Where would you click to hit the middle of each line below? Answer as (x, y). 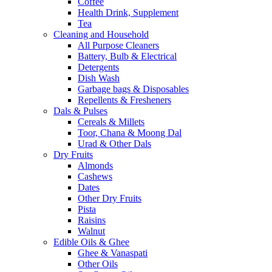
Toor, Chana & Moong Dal (130, 133)
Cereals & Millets (111, 122)
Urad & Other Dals (114, 144)
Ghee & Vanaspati (113, 253)
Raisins (92, 220)
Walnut (91, 231)
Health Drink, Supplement (128, 13)
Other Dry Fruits (110, 199)
